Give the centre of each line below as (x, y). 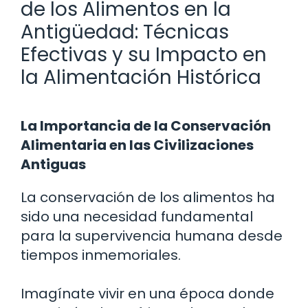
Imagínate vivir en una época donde (147, 293)
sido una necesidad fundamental (137, 216)
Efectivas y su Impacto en (144, 54)
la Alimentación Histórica (141, 77)
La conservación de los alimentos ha (148, 197)
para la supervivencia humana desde (152, 235)
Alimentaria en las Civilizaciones (137, 145)
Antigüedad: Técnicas (125, 32)
